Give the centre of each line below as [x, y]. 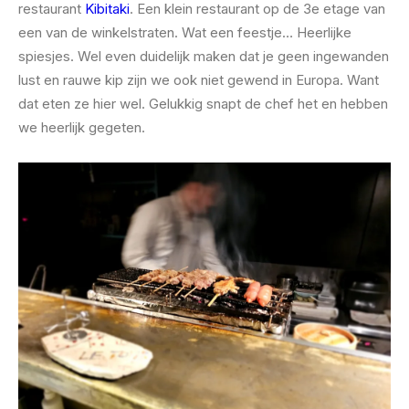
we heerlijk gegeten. [82, 127]
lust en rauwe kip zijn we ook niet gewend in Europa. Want [199, 80]
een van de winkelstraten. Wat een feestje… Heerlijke [185, 32]
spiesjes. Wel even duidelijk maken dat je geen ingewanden [204, 56]
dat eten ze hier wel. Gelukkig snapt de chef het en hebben [203, 104]
